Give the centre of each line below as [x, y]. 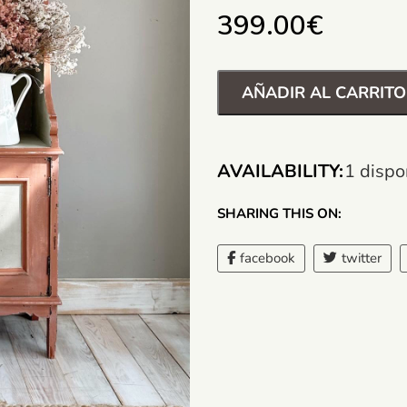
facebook [268, 258]
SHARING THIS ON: [279, 213]
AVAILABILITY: [280, 171]
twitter [362, 258]
